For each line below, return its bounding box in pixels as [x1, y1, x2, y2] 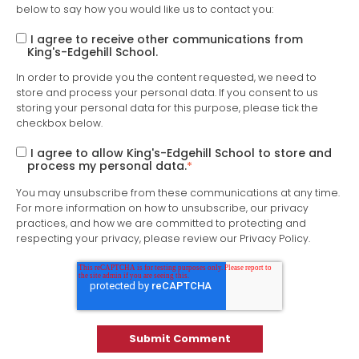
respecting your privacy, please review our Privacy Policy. [16, 231, 310, 245]
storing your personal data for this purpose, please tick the [16, 101, 318, 115]
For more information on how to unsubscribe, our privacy [16, 200, 309, 215]
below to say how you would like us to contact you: [16, 2, 273, 16]
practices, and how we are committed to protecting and [16, 216, 306, 230]
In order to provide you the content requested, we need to [16, 71, 317, 85]
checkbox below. [16, 116, 103, 131]
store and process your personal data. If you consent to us [16, 86, 318, 100]
